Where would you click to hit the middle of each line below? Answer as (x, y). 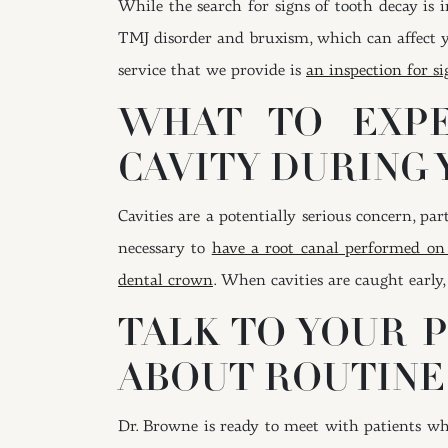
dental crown (165, 280)
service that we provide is (212, 70)
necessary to (165, 248)
